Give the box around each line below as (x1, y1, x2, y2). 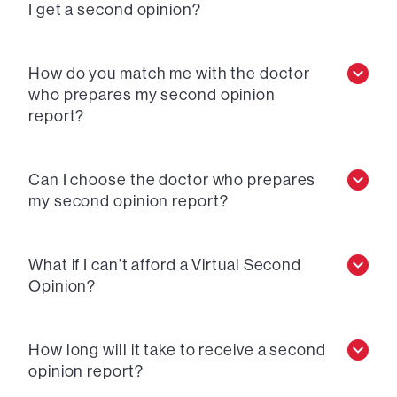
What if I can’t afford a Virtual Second (28, 256, 302, 274)
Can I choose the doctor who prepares (28, 171, 316, 189)
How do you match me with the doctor (28, 65, 310, 82)
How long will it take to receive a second (28, 341, 326, 359)
